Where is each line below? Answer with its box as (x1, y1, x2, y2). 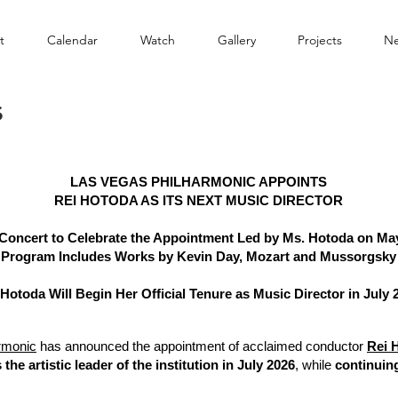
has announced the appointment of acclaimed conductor (36, 338, 367, 354)
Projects (297, 32, 342, 48)
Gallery (217, 32, 256, 48)
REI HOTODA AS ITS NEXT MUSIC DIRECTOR (54, 193, 343, 208)
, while (295, 357, 335, 372)
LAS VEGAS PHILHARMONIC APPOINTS (70, 174, 327, 189)
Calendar (47, 32, 98, 48)
